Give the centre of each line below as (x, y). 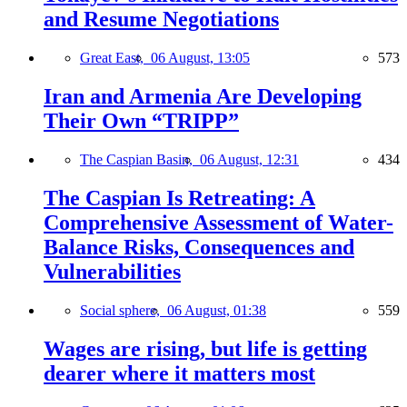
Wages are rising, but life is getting (205, 348)
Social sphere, (124, 310)
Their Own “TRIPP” (141, 120)
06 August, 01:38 (217, 310)
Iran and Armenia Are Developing (203, 96)
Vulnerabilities (112, 271)
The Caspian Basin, (140, 159)
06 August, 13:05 (200, 58)
